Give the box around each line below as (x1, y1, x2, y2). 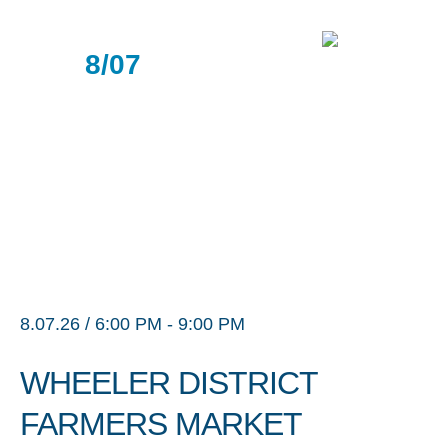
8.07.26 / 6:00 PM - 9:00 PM (20, 314, 245, 335)
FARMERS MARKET (20, 406, 302, 443)
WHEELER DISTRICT (20, 365, 317, 402)
